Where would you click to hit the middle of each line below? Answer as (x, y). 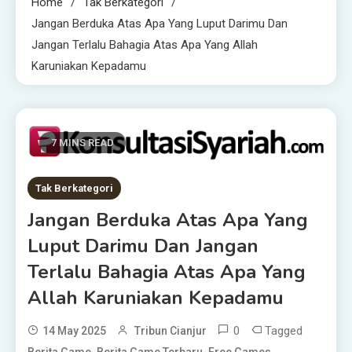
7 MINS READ (82, 143)
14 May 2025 (74, 331)
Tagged (284, 331)
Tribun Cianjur (170, 331)
